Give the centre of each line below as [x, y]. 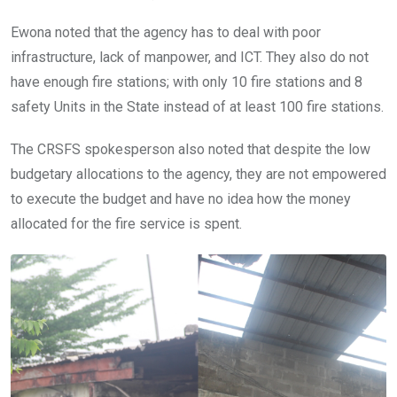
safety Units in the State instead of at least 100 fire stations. [197, 107]
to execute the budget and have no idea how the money [181, 199]
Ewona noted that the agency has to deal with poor [166, 33]
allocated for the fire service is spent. [126, 224]
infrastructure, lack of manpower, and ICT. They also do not [190, 58]
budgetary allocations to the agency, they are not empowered [198, 175]
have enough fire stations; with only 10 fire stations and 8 [187, 82]
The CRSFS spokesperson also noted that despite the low [191, 150]
